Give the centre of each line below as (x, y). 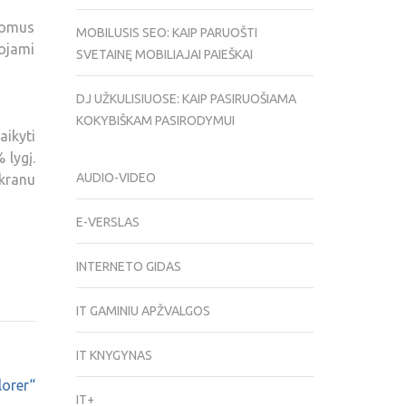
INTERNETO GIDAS (128, 267)
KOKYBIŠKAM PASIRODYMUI (155, 121)
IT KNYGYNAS (114, 356)
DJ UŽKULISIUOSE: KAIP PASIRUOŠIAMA (186, 99)
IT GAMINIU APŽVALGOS (143, 311)
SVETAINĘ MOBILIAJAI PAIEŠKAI (164, 55)
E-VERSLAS (107, 222)
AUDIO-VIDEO (116, 178)
